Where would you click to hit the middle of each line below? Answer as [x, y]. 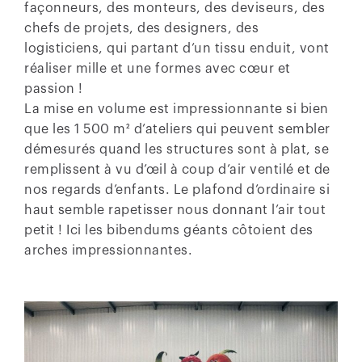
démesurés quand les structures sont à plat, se [177, 149]
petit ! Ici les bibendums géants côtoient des [169, 230]
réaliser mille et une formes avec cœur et [158, 68]
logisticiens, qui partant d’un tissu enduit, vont [177, 48]
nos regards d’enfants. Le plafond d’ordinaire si [177, 189]
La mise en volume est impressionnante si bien [177, 109]
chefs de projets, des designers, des [141, 28]
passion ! [54, 88]
